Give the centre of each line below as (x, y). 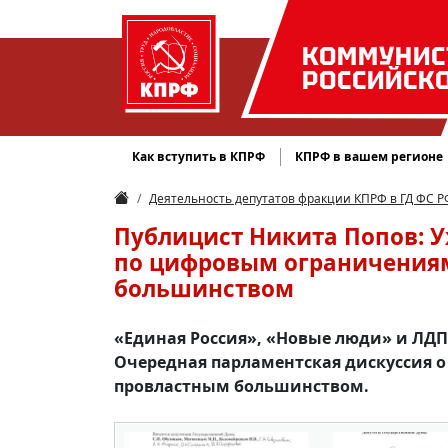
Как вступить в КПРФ (199, 156)
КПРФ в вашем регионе (369, 156)
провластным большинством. (241, 386)
